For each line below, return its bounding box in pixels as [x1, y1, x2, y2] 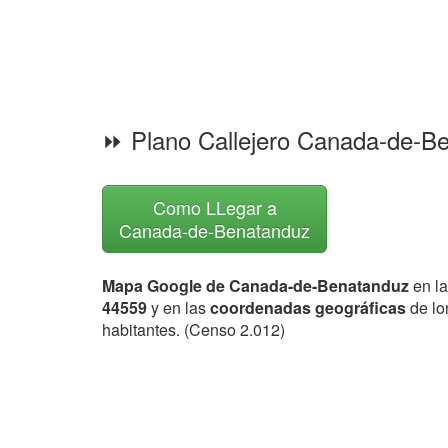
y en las [147, 296, 210, 319]
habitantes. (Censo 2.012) [102, 318, 285, 341]
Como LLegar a [152, 194, 277, 220]
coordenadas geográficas [210, 296, 410, 319]
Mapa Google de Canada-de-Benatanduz [102, 274, 409, 297]
